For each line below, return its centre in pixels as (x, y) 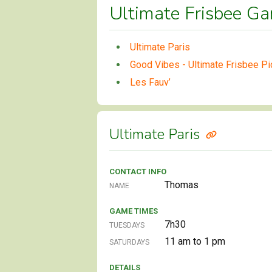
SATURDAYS (129, 242)
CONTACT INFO (138, 171)
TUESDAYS (127, 225)
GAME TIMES (134, 211)
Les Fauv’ (150, 82)
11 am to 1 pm (195, 241)
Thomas (182, 185)
